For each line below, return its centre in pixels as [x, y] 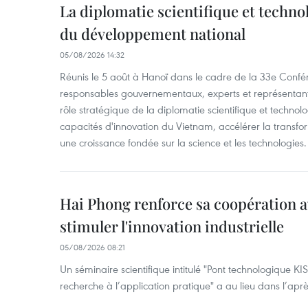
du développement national [153, 34]
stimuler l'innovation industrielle [172, 226]
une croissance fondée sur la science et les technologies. [183, 142]
